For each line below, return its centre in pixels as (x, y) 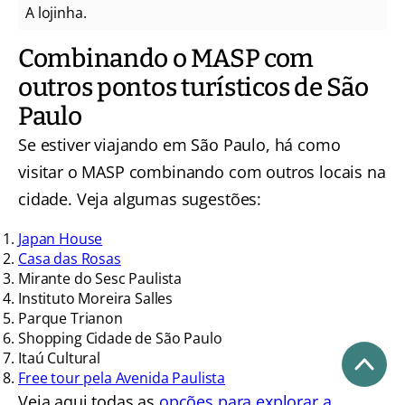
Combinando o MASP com (166, 58)
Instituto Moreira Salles (96, 298)
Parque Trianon (71, 318)
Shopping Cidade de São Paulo (120, 338)
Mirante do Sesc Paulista (100, 278)
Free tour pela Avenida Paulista (122, 377)
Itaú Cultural (59, 358)
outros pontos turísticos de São (193, 87)
